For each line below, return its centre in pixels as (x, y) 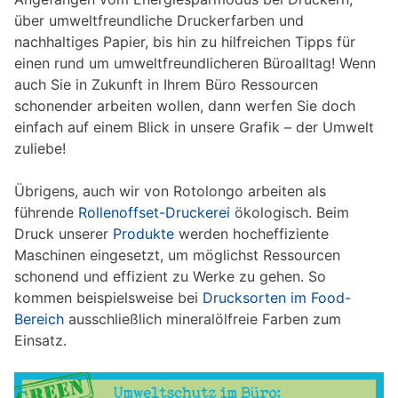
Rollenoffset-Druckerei (156, 212)
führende (46, 212)
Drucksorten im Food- (277, 298)
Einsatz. (40, 340)
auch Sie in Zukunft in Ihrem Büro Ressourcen (166, 84)
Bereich (39, 319)
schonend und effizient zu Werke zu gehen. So (170, 276)
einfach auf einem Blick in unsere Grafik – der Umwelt (194, 127)
